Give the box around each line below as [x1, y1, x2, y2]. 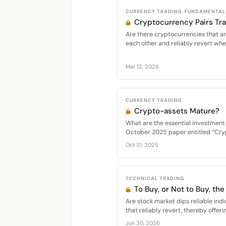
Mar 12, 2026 [126, 63, 159, 70]
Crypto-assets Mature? [132, 106, 220, 116]
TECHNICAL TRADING [126, 175, 185, 182]
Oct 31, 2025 [126, 141, 158, 148]
